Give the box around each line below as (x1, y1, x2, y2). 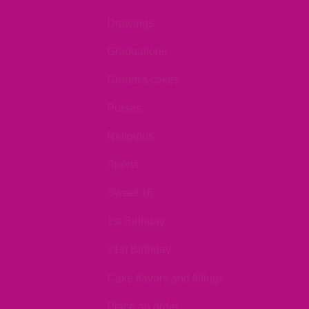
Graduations (107, 45, 167, 57)
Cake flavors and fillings (107, 272, 224, 284)
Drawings (107, 17, 154, 29)
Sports (107, 159, 139, 171)
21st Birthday (107, 243, 171, 256)
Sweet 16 (107, 187, 153, 199)
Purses (107, 101, 141, 114)
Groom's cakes (107, 73, 179, 86)
